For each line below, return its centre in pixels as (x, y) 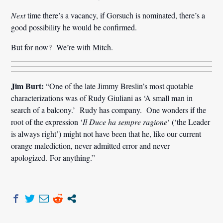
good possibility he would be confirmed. (74, 27)
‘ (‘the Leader (189, 121)
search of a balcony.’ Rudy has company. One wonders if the (109, 110)
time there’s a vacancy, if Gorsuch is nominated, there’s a (115, 15)
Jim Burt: (28, 86)
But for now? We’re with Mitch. (62, 47)
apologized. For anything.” (53, 157)
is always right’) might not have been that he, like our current (106, 133)
